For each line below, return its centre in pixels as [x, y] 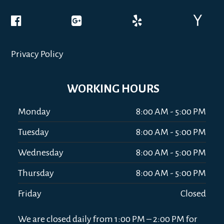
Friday [30, 193]
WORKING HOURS [113, 89]
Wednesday [41, 152]
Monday [34, 111]
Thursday [36, 173]
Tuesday [34, 132]
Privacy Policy [37, 54]
